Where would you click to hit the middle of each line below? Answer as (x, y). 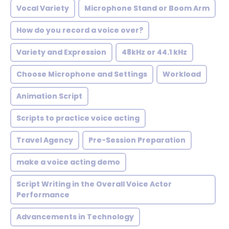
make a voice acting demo (68, 162)
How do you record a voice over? (80, 30)
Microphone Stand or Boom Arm (147, 8)
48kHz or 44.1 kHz (154, 52)
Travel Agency (45, 140)
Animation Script (49, 96)
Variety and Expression (61, 52)
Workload (182, 74)
